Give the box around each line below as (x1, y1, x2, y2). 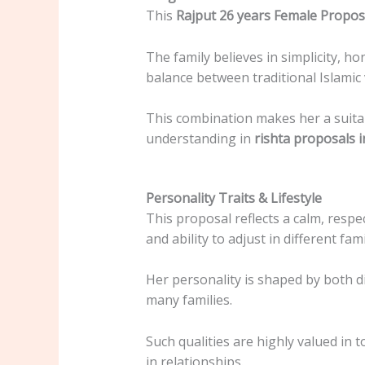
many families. (145, 291, 232, 310)
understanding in (145, 130, 254, 148)
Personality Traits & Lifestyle (145, 188, 322, 207)
